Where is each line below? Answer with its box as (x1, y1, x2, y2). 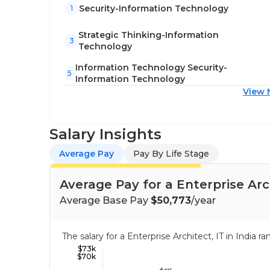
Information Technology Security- (75, 62, 227, 73)
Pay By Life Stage (133, 148, 209, 159)
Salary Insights (49, 125, 162, 143)
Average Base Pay (60, 195, 151, 206)
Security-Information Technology (79, 2, 228, 14)
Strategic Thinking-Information (78, 30, 219, 40)
